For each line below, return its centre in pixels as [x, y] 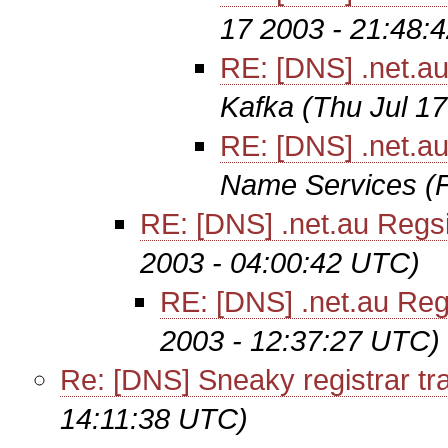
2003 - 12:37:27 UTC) [300, 340]
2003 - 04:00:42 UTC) [280, 262]
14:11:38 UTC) [154, 418]
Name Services [318, 184]
